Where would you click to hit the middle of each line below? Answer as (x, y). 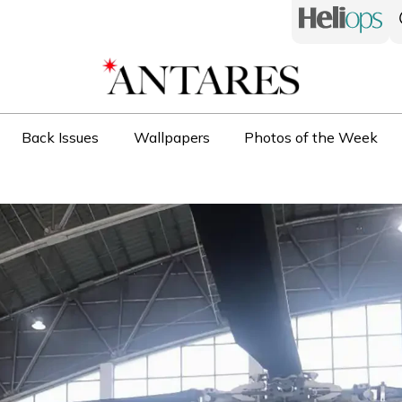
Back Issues (61, 138)
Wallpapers (171, 138)
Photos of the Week (311, 138)
